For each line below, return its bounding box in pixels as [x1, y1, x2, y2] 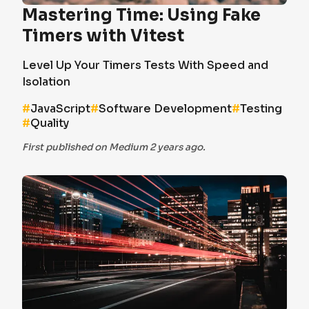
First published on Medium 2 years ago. [22, 141, 206, 153]
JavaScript [30, 101, 90, 116]
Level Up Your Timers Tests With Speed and [22, 58, 268, 72]
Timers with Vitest [22, 26, 184, 46]
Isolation [22, 74, 70, 89]
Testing [240, 101, 282, 116]
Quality [30, 116, 69, 130]
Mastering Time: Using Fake [22, 5, 261, 26]
